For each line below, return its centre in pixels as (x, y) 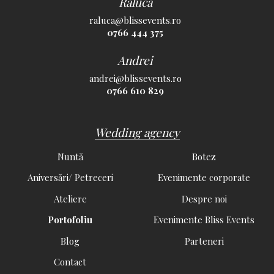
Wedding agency (137, 132)
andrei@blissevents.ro (135, 79)
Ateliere (70, 198)
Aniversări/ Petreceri (70, 178)
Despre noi (204, 198)
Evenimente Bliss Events (204, 220)
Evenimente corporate (204, 178)
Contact (70, 262)
